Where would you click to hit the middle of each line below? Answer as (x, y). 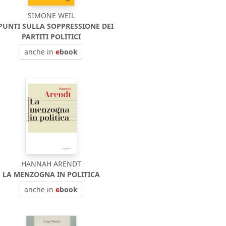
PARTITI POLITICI (51, 37)
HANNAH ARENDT (51, 164)
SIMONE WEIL (51, 15)
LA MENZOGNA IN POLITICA (51, 174)
